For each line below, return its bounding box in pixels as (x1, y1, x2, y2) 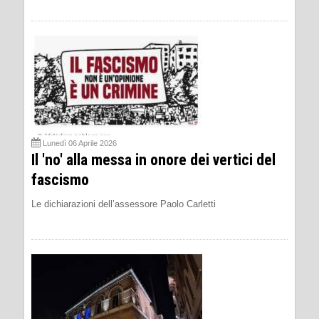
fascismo (31, 170, 89, 189)
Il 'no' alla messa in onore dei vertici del (31, 150, 276, 169)
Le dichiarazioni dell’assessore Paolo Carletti (31, 198, 216, 209)
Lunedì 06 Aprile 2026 (43, 138, 117, 147)
